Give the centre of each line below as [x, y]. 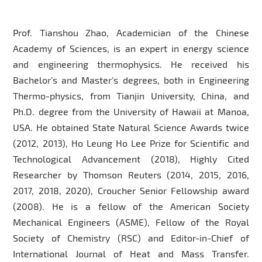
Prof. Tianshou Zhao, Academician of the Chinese [131, 32]
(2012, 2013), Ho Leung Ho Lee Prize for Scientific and [131, 143]
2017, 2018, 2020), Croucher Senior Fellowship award [131, 190]
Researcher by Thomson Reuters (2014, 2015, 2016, [131, 174]
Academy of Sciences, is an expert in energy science [131, 48]
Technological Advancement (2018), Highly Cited [131, 158]
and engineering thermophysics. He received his [131, 64]
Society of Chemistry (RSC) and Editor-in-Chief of [131, 237]
